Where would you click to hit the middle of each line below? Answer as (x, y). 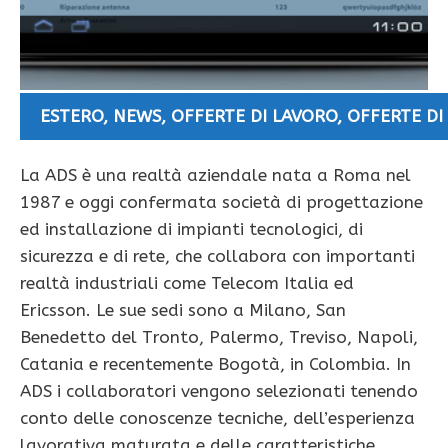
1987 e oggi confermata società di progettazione (221, 202)
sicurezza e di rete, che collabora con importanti (217, 256)
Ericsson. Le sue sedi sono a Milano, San (183, 310)
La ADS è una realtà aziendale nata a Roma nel (215, 175)
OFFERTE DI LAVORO (254, 116)
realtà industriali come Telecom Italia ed (187, 283)
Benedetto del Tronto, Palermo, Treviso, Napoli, (219, 337)
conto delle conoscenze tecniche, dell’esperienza (217, 418)
